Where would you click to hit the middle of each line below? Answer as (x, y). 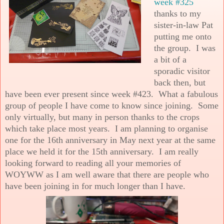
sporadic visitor (182, 71)
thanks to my (177, 13)
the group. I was (185, 48)
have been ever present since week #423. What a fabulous (111, 94)
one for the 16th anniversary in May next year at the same (110, 140)
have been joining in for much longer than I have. (95, 186)
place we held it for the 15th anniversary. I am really (102, 151)
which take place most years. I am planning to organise (106, 128)
